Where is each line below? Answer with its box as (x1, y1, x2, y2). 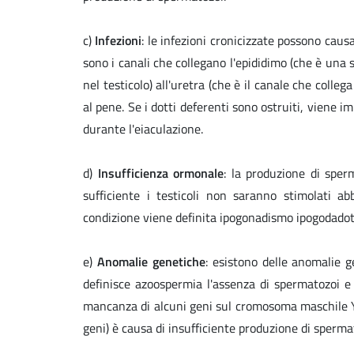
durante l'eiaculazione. (83, 119, 206, 139)
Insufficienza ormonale (97, 164, 224, 183)
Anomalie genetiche (96, 252, 205, 272)
